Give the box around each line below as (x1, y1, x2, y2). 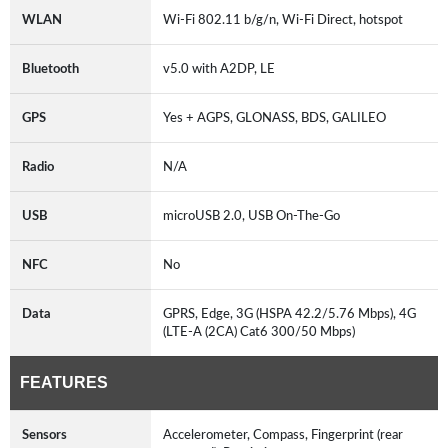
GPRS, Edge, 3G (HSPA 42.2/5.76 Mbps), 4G (163, 306, 416, 321)
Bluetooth (22, 61, 79, 76)
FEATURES (20, 373, 108, 391)
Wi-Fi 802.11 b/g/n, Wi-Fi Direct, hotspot (163, 12, 409, 27)
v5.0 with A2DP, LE (163, 61, 281, 76)
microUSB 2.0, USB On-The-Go (163, 208, 346, 223)
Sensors (22, 427, 67, 442)
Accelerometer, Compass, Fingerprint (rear (163, 427, 403, 442)
